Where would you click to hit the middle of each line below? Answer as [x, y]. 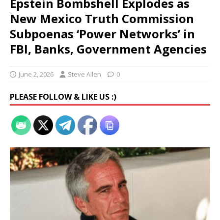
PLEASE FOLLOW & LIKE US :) [63, 97]
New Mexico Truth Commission [102, 18]
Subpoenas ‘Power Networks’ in [102, 34]
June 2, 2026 [36, 74]
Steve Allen [84, 74]
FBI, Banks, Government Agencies [108, 49]
